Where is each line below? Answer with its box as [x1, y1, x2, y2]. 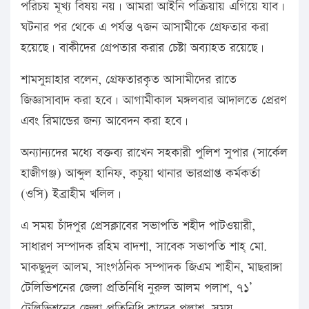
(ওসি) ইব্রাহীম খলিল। [21, 186, 121, 203]
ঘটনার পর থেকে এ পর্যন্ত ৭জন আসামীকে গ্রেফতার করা [21, 19, 268, 37]
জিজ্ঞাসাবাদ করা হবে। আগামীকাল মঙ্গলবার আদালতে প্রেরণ [21, 92, 286, 110]
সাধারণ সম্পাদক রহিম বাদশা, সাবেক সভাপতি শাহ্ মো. [21, 238, 267, 256]
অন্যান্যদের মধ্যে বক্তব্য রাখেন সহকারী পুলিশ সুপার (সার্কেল [21, 144, 288, 162]
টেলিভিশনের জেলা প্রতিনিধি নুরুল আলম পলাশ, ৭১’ [21, 279, 252, 297]
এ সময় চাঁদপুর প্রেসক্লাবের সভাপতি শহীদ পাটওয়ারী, [21, 217, 255, 235]
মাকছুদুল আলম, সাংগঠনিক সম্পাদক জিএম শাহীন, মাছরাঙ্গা [21, 259, 282, 277]
